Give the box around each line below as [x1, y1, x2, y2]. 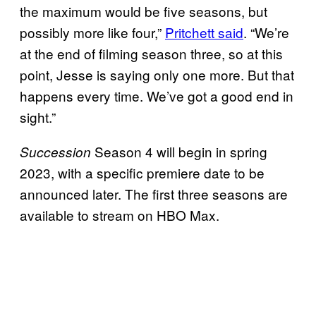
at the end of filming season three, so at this [20, 43, 283, 63]
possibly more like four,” [20, 22, 165, 42]
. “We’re [243, 22, 289, 42]
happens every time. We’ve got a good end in [20, 85, 293, 105]
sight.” [20, 107, 56, 126]
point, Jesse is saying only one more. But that [20, 64, 294, 84]
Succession [20, 142, 95, 161]
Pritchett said [165, 22, 243, 42]
